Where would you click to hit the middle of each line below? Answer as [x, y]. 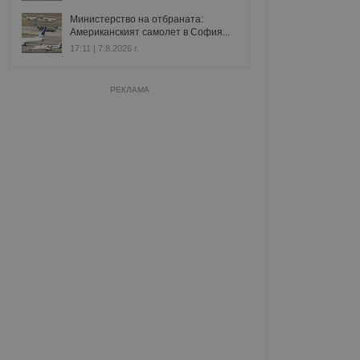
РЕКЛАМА [129, 90]
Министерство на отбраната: [137, 19]
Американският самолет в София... [150, 32]
